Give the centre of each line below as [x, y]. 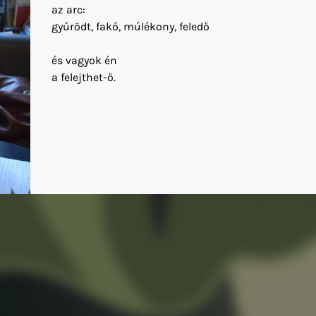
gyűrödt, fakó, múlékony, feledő [130, 27]
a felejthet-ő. [83, 78]
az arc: [68, 10]
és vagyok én [84, 61]
